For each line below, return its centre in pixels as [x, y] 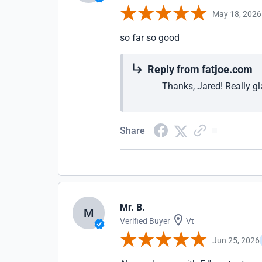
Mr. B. [133, 207]
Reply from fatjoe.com [200, 69]
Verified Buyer [145, 221]
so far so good [150, 38]
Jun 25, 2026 [236, 240]
